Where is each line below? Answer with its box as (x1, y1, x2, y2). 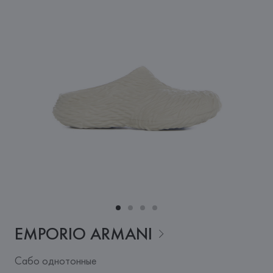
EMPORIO (14, 223, 86, 244)
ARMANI (90, 223, 152, 244)
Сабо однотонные (14, 253, 96, 268)
